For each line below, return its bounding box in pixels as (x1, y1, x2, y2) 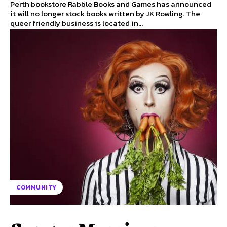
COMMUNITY (16, 182, 57, 192)
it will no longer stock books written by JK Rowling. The (10, 8, 186, 20)
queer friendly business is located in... (10, 17, 143, 29)
